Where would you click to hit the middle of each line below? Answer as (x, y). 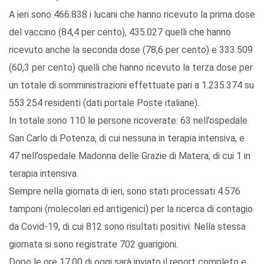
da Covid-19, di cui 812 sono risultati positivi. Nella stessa (127, 227)
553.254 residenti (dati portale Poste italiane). (104, 103)
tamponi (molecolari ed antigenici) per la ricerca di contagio (131, 209)
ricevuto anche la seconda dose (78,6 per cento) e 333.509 (131, 50)
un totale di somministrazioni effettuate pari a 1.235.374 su (131, 85)
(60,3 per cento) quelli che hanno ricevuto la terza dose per (131, 68)
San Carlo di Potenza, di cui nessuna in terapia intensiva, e (127, 138)
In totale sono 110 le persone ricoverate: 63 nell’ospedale (128, 121)
